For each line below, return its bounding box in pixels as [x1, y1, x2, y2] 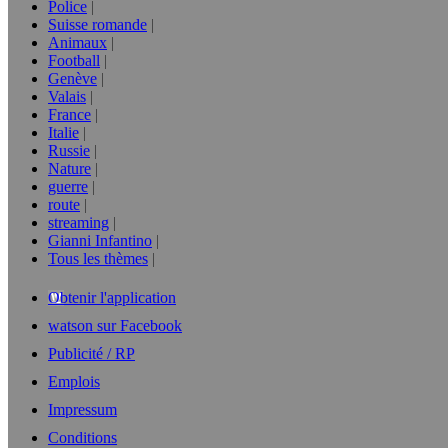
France [48, 106, 91, 123]
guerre [48, 178, 88, 195]
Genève [48, 70, 97, 87]
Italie [48, 124, 79, 141]
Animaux [48, 34, 107, 51]
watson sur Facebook [48, 317, 182, 334]
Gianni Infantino [48, 232, 152, 249]
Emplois [48, 373, 100, 390]
